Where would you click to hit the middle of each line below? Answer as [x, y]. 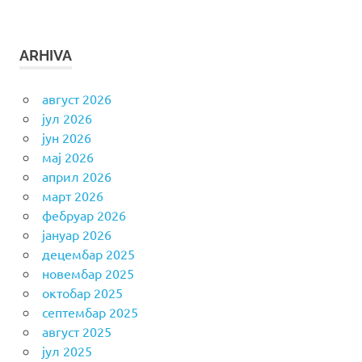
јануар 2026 [76, 235]
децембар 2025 [88, 254]
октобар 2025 [82, 293]
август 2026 [76, 99]
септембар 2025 [90, 312]
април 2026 [76, 177]
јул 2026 [67, 118]
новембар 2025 [88, 274]
